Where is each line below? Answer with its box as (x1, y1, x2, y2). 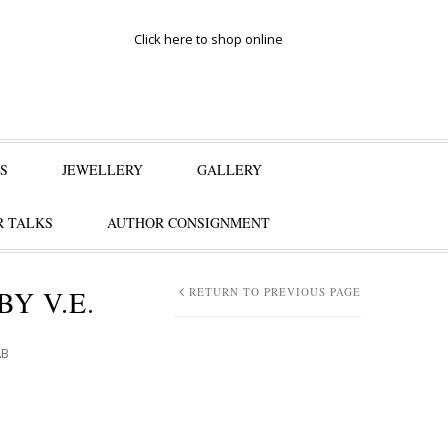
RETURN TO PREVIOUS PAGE (189, 284, 361, 299)
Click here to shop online (134, 30, 283, 48)
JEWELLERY (62, 160, 143, 179)
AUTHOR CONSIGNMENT (106, 213, 270, 232)
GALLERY (197, 160, 262, 179)
